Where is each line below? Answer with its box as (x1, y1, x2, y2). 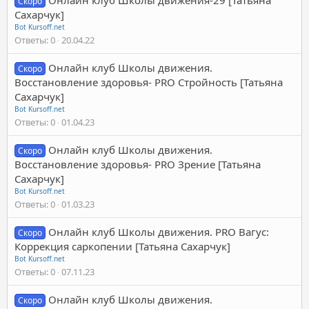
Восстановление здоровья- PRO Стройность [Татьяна (14, 74, 283, 89)
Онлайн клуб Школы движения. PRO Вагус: (48, 224, 270, 239)
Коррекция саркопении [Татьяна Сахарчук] (14, 239, 230, 253)
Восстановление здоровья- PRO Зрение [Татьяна (14, 157, 261, 171)
